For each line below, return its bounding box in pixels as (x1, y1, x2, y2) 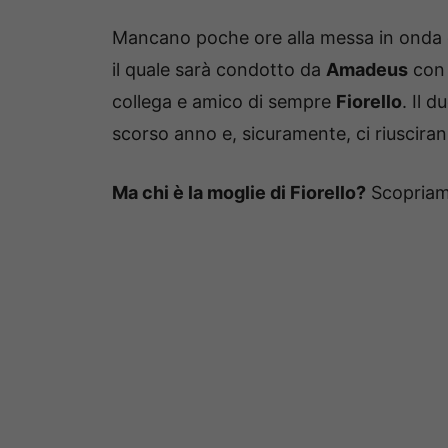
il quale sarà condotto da (112, 58, 326, 80)
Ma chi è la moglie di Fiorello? (112, 181, 366, 203)
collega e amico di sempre (112, 90, 336, 112)
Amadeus (326, 58, 408, 80)
